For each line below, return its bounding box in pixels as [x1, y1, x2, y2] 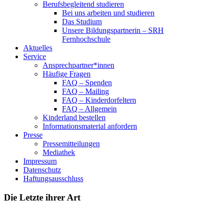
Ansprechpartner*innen [43, 61, 114, 69]
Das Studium [62, 17, 102, 26]
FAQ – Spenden [62, 78, 112, 87]
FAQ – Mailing [62, 87, 109, 95]
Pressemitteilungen [43, 139, 100, 148]
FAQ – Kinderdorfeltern [62, 96, 136, 104]
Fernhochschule [62, 35, 110, 43]
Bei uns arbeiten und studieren [62, 9, 155, 17]
